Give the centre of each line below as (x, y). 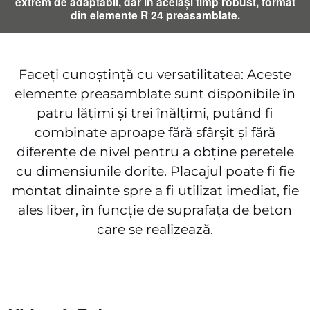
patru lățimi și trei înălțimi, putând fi (155, 113)
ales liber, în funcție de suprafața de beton (155, 210)
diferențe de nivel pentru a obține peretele (155, 152)
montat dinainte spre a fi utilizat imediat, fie (155, 190)
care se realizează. (155, 229)
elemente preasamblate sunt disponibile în (155, 93)
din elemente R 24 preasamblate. (155, 15)
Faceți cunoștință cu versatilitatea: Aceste (155, 74)
